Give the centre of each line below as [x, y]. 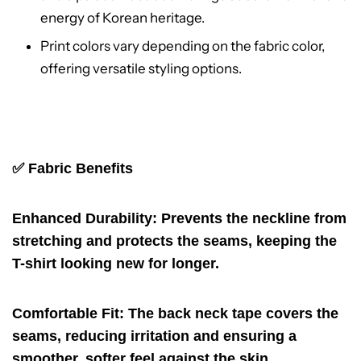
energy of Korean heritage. [122, 18]
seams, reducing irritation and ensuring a [154, 336]
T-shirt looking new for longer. [116, 264]
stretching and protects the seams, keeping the [174, 241]
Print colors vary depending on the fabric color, [183, 46]
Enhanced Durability [82, 219]
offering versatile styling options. [141, 69]
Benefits [104, 169]
